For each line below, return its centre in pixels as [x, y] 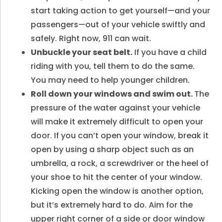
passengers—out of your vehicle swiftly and [118, 25]
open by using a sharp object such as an [112, 149]
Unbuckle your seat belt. [82, 52]
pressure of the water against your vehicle [116, 108]
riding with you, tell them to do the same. [113, 66]
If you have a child [170, 52]
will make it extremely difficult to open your [117, 122]
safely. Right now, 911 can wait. [91, 38]
